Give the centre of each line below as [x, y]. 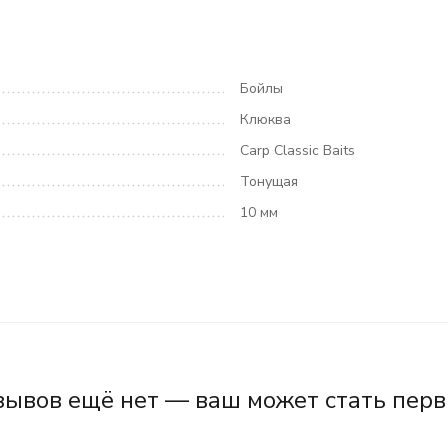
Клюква [265, 119]
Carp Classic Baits [297, 150]
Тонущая [269, 181]
